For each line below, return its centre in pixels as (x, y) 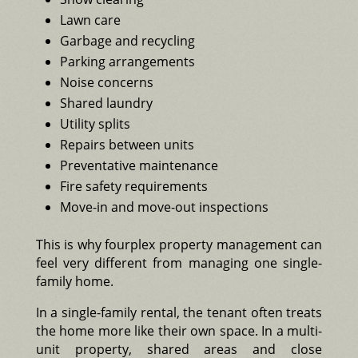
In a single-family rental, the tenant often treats (179, 312)
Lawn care (90, 20)
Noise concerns (106, 82)
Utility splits (95, 123)
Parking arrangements (127, 61)
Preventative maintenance (139, 165)
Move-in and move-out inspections (164, 207)
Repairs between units (127, 144)
